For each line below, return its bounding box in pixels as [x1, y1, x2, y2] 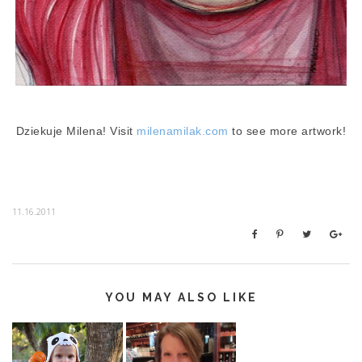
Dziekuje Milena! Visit [15, 124, 133, 137]
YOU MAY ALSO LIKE [104, 291, 258, 305]
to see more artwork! [232, 124, 347, 137]
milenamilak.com [137, 124, 229, 137]
